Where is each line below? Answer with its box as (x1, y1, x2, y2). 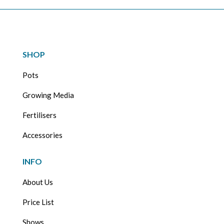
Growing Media (22, 90, 74, 99)
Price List (22, 197, 54, 206)
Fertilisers (22, 110, 56, 119)
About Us (22, 177, 53, 186)
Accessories (22, 130, 62, 139)
